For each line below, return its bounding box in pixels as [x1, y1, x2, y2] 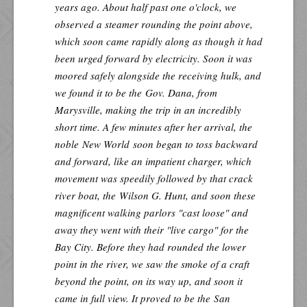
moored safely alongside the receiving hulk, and [55, 68, 261, 82]
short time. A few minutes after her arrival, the [55, 119, 252, 134]
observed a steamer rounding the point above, [55, 16, 253, 31]
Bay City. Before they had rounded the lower [55, 239, 246, 254]
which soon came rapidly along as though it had [55, 34, 262, 48]
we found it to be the [55, 85, 145, 99]
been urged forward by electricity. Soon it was [55, 51, 252, 65]
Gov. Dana [145, 85, 192, 99]
